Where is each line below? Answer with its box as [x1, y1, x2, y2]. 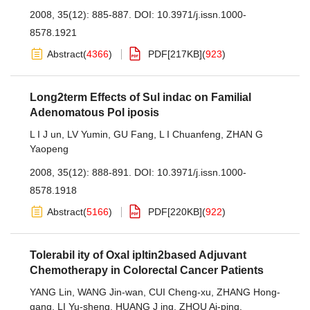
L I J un [30, 129, 62, 140]
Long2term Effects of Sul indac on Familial [30, 91, 251, 103]
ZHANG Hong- [217, 286, 280, 298]
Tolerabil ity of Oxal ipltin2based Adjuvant [30, 249, 246, 261]
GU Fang [113, 129, 154, 140]
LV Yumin [67, 129, 108, 140]
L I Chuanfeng [159, 129, 221, 140]
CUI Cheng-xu [149, 286, 211, 298]
